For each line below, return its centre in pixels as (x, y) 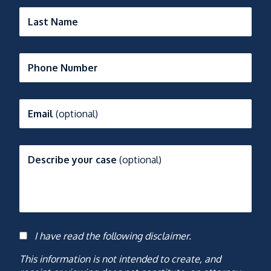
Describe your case (73, 159)
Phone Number (63, 67)
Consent (48, 240)
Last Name (53, 21)
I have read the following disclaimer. (113, 236)
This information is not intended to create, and (120, 259)
